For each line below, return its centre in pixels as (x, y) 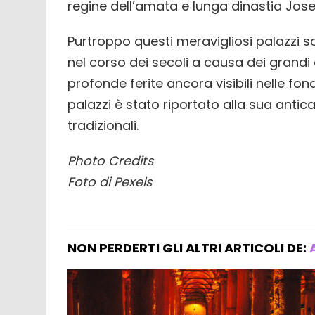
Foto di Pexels (110, 181)
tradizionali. (103, 125)
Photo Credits (110, 160)
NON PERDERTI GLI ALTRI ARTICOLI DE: (188, 247)
